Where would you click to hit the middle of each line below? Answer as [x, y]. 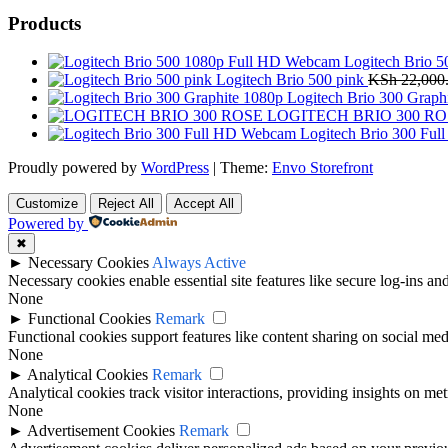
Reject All [126, 204]
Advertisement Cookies [101, 431]
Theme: [246, 168]
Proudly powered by [74, 168]
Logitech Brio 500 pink [290, 80]
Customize [47, 204]
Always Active [199, 263]
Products [44, 23]
